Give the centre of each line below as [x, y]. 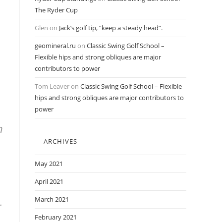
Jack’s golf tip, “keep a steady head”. [111, 28]
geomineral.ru [55, 46]
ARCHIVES [60, 141]
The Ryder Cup [56, 10]
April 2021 [49, 181]
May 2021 [49, 164]
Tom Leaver [52, 86]
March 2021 [52, 199]
